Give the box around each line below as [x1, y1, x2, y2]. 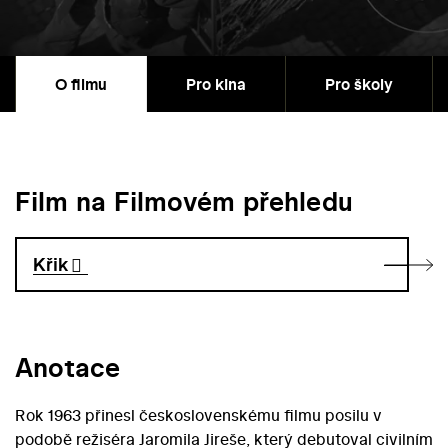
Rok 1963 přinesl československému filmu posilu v [15, 404, 382, 427]
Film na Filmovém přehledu [15, 183, 353, 221]
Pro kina [186, 73, 246, 96]
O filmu [55, 73, 107, 96]
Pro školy [325, 73, 393, 96]
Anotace [15, 349, 120, 387]
